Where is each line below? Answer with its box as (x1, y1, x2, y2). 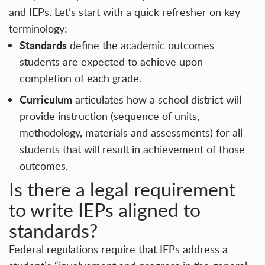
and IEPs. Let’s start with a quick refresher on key (9, 5, 240, 20)
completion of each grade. (20, 71, 141, 86)
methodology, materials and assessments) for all (20, 125, 243, 140)
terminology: (9, 21, 67, 36)
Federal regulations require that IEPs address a (9, 242, 228, 257)
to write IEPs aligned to (9, 196, 201, 223)
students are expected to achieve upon (20, 54, 203, 69)
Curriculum (20, 92, 72, 107)
